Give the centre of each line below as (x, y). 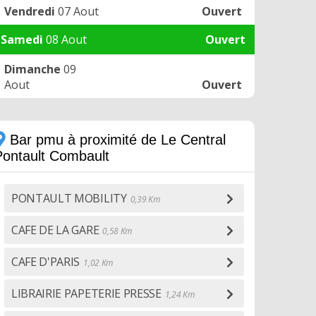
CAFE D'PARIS (46, 262)
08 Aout (65, 39)
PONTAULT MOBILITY (69, 198)
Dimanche (32, 69)
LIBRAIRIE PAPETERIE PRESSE (86, 293)
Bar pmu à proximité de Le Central (116, 140)
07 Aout (77, 11)
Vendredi (30, 11)
